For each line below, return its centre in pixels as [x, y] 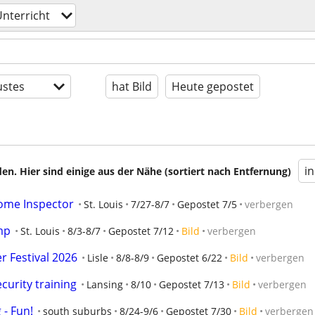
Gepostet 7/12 [141, 231]
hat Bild [132, 86]
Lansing [105, 284]
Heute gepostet [213, 86]
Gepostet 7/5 [207, 204]
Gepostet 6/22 [189, 258]
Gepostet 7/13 [192, 284]
